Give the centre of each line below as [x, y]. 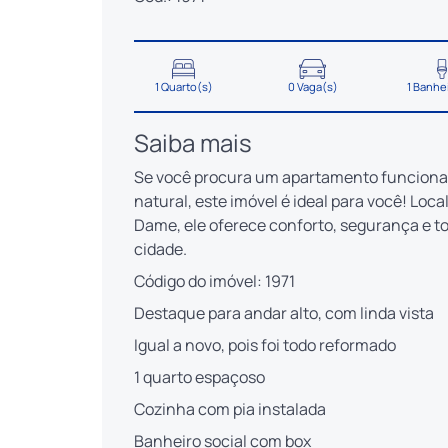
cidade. [160, 248]
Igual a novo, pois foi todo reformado [265, 344]
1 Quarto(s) [183, 86]
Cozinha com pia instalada [230, 408]
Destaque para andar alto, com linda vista [284, 312]
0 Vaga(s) [312, 86]
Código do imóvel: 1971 [214, 280]
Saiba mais [193, 142]
